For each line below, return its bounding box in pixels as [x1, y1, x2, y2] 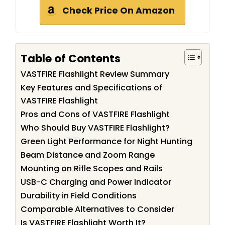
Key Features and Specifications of [21, 82, 162, 94]
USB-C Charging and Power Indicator [21, 176, 171, 188]
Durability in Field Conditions [21, 190, 137, 202]
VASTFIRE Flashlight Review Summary [21, 68, 169, 80]
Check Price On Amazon [62, 5, 175, 17]
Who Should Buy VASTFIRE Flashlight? [21, 122, 170, 134]
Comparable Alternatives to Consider [21, 203, 174, 215]
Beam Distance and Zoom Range [21, 149, 155, 161]
